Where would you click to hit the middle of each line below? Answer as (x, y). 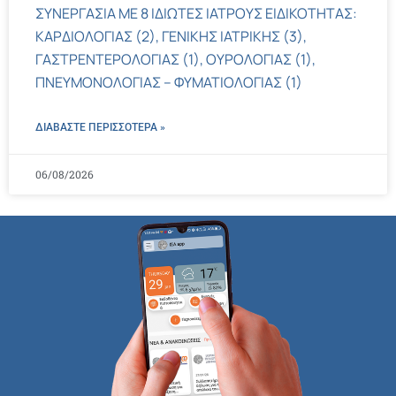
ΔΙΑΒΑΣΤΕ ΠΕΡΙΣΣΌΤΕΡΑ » (100, 127)
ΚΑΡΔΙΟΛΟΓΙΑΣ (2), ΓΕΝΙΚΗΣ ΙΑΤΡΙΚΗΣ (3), (171, 36)
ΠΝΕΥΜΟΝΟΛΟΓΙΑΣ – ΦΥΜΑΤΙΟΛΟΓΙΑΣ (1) (169, 82)
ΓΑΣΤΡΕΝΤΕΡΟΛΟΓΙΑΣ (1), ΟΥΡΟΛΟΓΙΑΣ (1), (175, 59)
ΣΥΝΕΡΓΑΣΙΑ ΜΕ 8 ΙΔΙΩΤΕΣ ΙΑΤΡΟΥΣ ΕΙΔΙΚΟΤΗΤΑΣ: (196, 13)
